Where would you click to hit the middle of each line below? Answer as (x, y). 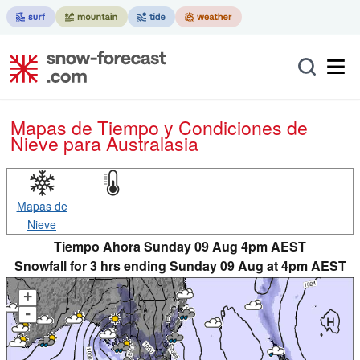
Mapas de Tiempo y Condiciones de (18, 127)
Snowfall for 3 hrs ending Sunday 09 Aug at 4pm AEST (180, 266)
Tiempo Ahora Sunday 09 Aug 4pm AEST (180, 246)
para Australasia (131, 143)
